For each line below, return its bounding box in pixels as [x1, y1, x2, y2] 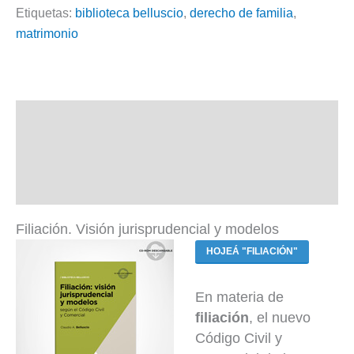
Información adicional [16, 145, 163, 161]
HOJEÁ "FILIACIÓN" [206, 246, 298, 258]
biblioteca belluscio [75, 6, 183, 21]
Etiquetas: [16, 6, 75, 21]
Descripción [16, 110, 97, 126]
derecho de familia [190, 6, 293, 21]
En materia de [195, 288, 284, 305]
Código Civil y [195, 330, 282, 346]
